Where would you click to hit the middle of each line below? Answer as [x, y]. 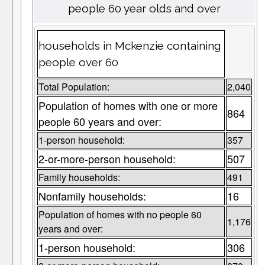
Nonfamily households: [92, 196]
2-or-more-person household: [107, 159]
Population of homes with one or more [128, 106]
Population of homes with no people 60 [120, 215]
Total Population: [74, 87]
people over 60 [78, 62]
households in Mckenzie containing [129, 46]
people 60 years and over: [100, 122]
